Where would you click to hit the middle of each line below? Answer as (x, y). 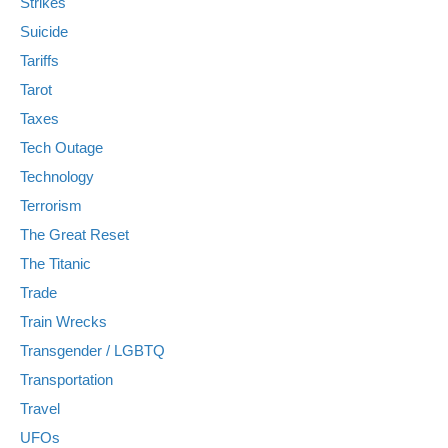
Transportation (66, 379)
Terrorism (51, 205)
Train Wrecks (63, 321)
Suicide (44, 31)
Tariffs (39, 60)
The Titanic (55, 263)
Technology (57, 176)
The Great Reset (74, 234)
